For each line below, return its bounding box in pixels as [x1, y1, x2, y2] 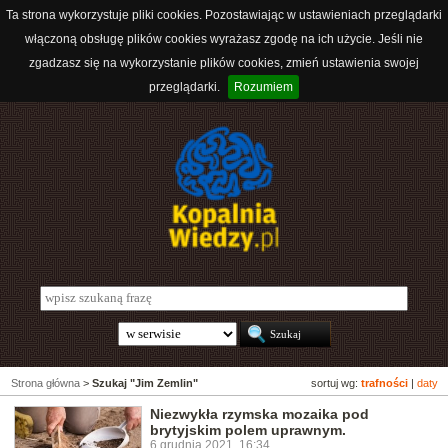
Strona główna [11, 377, 80, 390]
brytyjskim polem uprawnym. [150, 422, 346, 439]
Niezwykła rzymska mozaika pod [150, 406, 369, 423]
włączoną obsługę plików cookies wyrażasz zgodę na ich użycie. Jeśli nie [25, 32, 423, 46]
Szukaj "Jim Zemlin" [92, 377, 198, 390]
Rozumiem [234, 80, 293, 94]
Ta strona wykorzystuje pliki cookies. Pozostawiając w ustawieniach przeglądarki [6, 8, 442, 22]
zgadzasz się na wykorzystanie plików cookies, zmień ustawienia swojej [29, 56, 419, 70]
